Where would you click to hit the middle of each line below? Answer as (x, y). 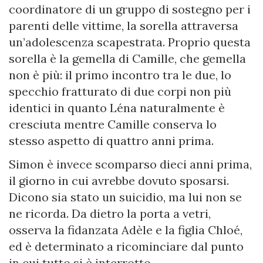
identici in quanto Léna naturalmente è (117, 108)
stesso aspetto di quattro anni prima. (111, 141)
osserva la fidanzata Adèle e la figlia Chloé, (126, 230)
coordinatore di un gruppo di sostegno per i (130, 9)
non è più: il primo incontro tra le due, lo (120, 75)
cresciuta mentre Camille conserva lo (113, 124)
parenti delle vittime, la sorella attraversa (124, 26)
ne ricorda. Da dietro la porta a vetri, (110, 214)
